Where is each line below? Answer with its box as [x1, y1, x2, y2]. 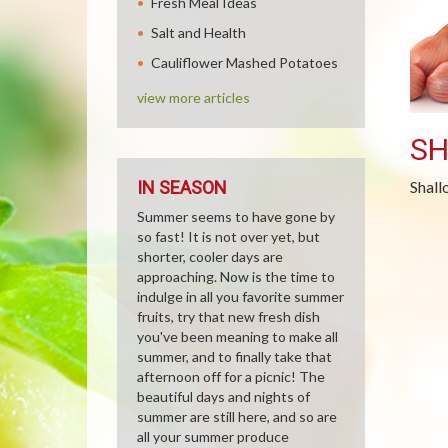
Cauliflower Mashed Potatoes [151, 54, 338, 71]
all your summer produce [137, 428, 289, 445]
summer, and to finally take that [137, 348, 332, 365]
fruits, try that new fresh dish [137, 308, 320, 325]
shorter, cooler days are [137, 248, 283, 265]
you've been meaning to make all [137, 328, 338, 345]
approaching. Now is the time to [137, 268, 335, 285]
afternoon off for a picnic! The [137, 368, 325, 385]
